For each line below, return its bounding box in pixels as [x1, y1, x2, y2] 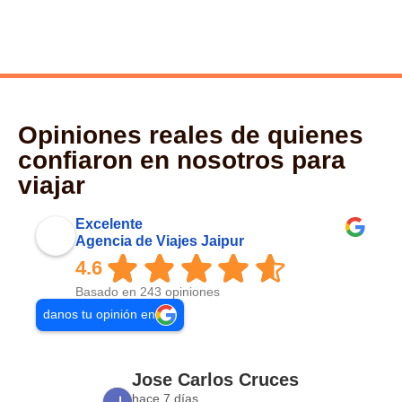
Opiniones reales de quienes [18, 120, 363, 149]
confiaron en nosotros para [18, 145, 345, 174]
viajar [18, 170, 85, 199]
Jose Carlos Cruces [132, 369, 299, 389]
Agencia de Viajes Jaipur [75, 232, 244, 249]
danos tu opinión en [43, 308, 155, 322]
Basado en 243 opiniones [75, 285, 220, 300]
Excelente [75, 215, 143, 232]
